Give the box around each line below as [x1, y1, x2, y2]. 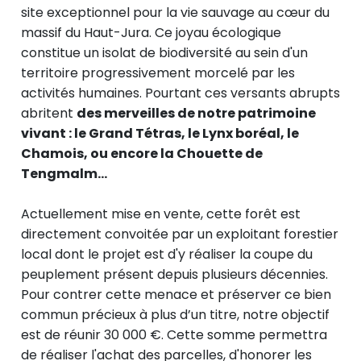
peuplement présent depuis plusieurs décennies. [21, 264, 328, 284]
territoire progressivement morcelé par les [21, 63, 295, 82]
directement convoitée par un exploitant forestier [21, 224, 338, 243]
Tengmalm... [21, 164, 107, 183]
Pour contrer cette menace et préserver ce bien [21, 284, 331, 304]
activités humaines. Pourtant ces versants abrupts [21, 83, 340, 102]
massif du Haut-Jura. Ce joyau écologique [21, 23, 281, 42]
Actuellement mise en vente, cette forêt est [21, 204, 301, 223]
